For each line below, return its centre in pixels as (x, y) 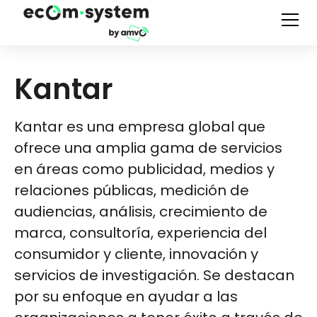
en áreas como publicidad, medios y (144, 169)
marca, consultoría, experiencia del (140, 233)
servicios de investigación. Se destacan (154, 275)
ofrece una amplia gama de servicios (148, 148)
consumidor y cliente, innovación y (136, 254)
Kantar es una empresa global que (140, 127)
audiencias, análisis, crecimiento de (141, 212)
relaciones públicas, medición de (132, 190)
